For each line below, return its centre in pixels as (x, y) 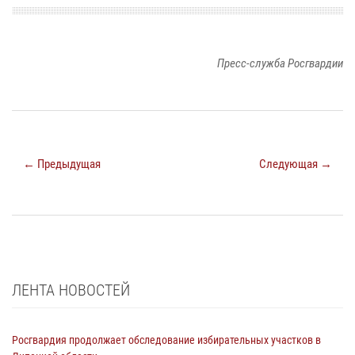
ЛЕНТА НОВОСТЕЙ (71, 290)
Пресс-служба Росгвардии (280, 63)
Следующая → (296, 164)
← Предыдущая (62, 164)
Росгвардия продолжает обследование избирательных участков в (166, 340)
